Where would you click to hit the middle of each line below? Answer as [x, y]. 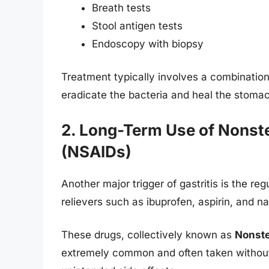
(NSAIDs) [96, 151]
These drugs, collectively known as [148, 235]
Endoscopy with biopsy [148, 44]
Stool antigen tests [137, 26]
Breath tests [121, 8]
